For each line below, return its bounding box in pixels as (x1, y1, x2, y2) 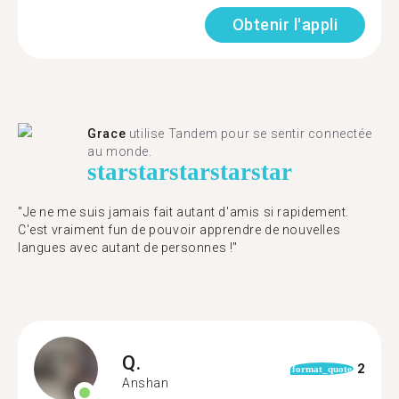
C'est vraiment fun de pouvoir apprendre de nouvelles (18, 223, 341, 237)
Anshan (122, 375, 169, 390)
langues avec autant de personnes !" (18, 240, 239, 255)
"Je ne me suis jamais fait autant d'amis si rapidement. (18, 205, 350, 219)
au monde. (87, 144, 152, 159)
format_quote (291, 363, 352, 374)
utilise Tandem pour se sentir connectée (126, 126, 372, 141)
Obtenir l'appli (232, 15, 338, 34)
